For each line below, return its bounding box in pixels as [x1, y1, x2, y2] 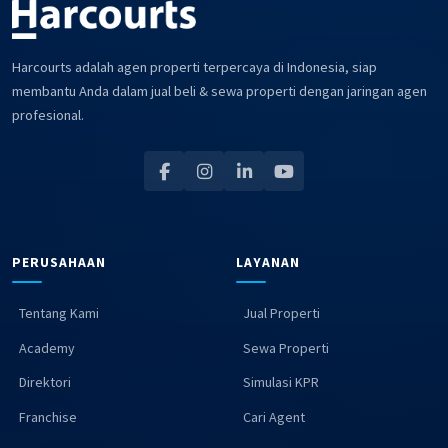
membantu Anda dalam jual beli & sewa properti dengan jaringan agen [12, 82, 427, 101]
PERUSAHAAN [12, 254, 106, 272]
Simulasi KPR [243, 373, 319, 392]
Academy [19, 338, 75, 357]
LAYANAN [236, 254, 300, 272]
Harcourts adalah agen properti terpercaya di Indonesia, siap [12, 58, 377, 77]
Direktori [19, 373, 71, 392]
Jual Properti [243, 304, 320, 323]
